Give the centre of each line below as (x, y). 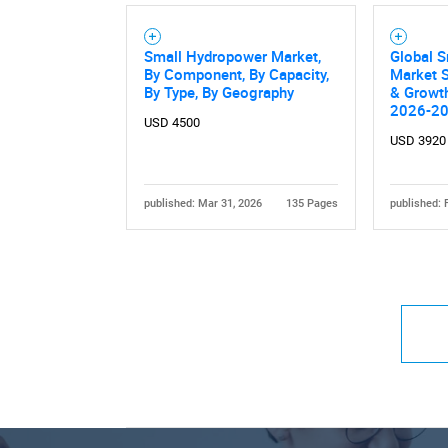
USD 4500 (171, 122)
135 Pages (312, 204)
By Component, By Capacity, (236, 74)
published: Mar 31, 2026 (202, 204)
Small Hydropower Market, (232, 56)
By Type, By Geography (218, 92)
